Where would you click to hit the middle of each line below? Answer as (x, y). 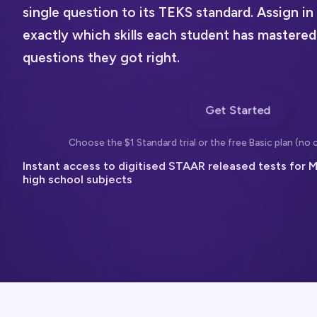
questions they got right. (101, 57)
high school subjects (77, 179)
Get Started (238, 110)
